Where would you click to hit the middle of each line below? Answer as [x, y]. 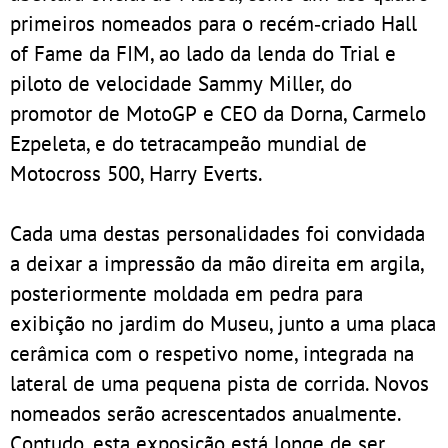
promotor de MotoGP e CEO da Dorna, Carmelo [218, 112]
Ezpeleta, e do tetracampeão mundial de [188, 142]
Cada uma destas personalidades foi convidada [217, 232]
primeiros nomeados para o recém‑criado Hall [213, 22]
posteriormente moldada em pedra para [186, 292]
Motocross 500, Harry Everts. [136, 172]
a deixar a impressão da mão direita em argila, [217, 262]
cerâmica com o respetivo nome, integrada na [212, 352]
